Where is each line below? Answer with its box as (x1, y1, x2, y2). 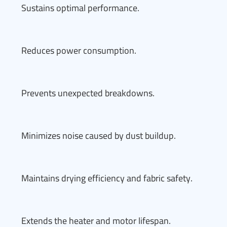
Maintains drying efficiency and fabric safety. (21, 170, 193, 186)
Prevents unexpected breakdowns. (21, 85, 155, 101)
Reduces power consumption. (21, 42, 136, 59)
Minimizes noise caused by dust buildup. (21, 127, 176, 144)
